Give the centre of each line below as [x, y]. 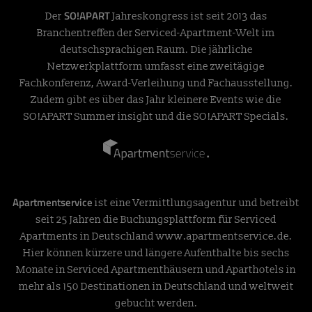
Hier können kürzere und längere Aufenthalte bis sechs [156, 253]
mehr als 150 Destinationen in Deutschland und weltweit [156, 287]
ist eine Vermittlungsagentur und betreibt [197, 203]
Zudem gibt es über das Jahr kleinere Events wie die [156, 100]
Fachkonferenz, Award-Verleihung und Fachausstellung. [156, 84]
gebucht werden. [156, 304]
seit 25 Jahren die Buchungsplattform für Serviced [156, 220]
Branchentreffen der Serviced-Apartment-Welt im [156, 33]
